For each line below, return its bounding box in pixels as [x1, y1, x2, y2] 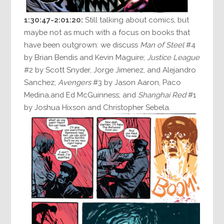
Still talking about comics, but [83, 15, 189, 24]
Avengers [58, 78, 91, 87]
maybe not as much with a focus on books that [24, 28, 190, 37]
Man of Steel [140, 40, 184, 49]
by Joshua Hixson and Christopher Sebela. [24, 103, 171, 112]
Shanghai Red [138, 90, 186, 99]
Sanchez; [24, 78, 58, 87]
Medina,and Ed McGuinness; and [24, 90, 138, 99]
